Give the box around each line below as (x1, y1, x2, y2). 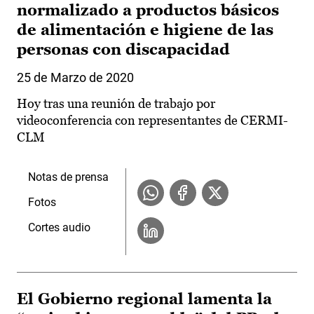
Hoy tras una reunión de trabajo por (17, 96, 215, 111)
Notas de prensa (28, 170, 109, 184)
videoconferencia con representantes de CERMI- (17, 113, 288, 128)
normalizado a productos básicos (17, 1, 279, 20)
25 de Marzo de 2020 (17, 70, 134, 86)
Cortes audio (28, 221, 90, 235)
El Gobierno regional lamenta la (17, 290, 272, 308)
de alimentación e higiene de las (17, 21, 273, 39)
